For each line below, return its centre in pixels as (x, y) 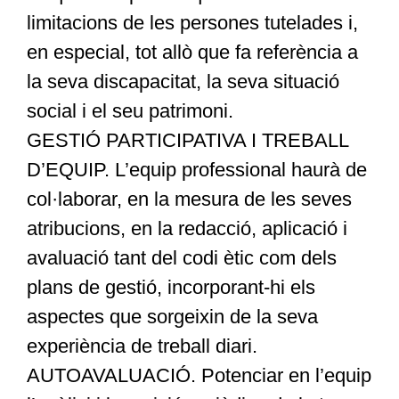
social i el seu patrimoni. (130, 111)
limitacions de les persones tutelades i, (192, 23)
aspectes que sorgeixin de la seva (172, 317)
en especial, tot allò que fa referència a (192, 53)
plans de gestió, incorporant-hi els (171, 288)
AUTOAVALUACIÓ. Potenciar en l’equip (199, 376)
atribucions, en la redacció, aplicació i (187, 229)
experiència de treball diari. (142, 346)
